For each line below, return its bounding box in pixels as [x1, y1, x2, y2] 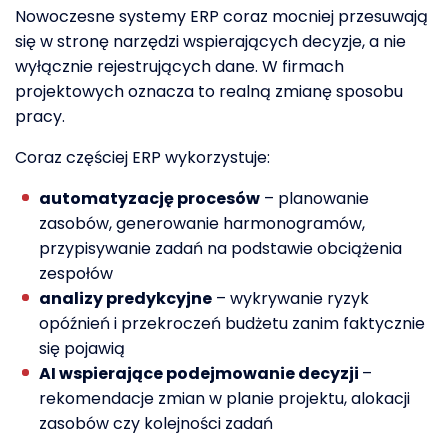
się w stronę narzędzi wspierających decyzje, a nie [15, 29, 406, 53]
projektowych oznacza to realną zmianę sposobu [15, 79, 403, 103]
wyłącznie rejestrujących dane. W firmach [15, 54, 344, 78]
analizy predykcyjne [39, 286, 212, 310]
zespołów [39, 261, 113, 285]
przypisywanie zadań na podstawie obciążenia [39, 236, 402, 260]
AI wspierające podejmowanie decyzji [39, 361, 362, 385]
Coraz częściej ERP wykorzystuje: [15, 145, 270, 169]
